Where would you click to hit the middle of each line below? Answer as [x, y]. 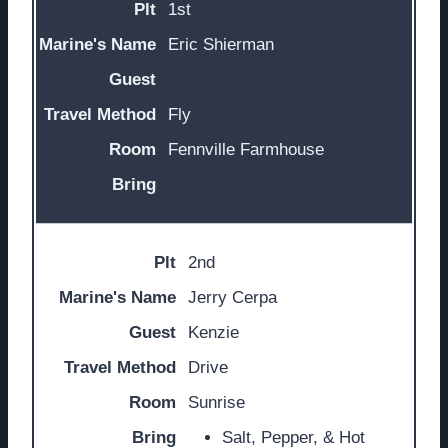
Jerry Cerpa [232, 297]
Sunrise [216, 402]
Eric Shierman [221, 45]
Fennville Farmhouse [246, 150]
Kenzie [213, 332]
